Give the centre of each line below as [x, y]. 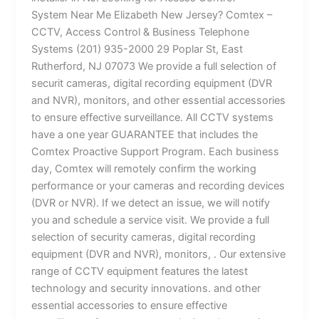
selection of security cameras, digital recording [144, 237]
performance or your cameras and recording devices [158, 185]
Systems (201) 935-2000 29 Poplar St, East [137, 49]
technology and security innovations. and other [146, 288]
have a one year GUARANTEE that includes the [145, 134]
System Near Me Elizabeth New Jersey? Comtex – [152, 15]
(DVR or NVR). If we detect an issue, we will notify [151, 203]
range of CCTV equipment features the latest [140, 271]
